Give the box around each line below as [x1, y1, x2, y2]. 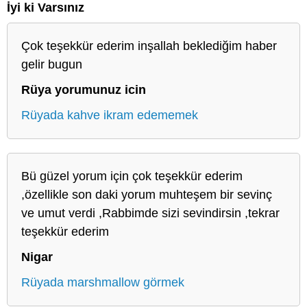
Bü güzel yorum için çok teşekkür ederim [21, 169, 243, 183]
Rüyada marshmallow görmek [21, 275, 184, 289]
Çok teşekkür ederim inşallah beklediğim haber [21, 38, 277, 53]
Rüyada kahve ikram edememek [21, 108, 198, 122]
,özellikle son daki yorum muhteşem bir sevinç [21, 187, 272, 201]
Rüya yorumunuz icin [21, 82, 146, 97]
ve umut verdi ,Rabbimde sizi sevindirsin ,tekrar [21, 206, 280, 220]
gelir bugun [21, 57, 82, 71]
